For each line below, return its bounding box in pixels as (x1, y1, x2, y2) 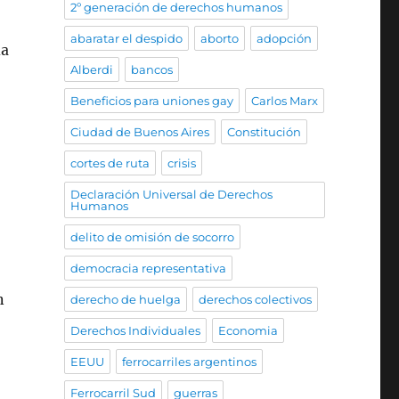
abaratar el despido (69, 31, 183, 45)
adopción (256, 31, 312, 45)
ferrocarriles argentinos (121, 354, 256, 369)
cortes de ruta (69, 156, 150, 170)
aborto (199, 31, 239, 45)
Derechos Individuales (69, 323, 200, 338)
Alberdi (69, 62, 113, 77)
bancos (130, 62, 173, 77)
